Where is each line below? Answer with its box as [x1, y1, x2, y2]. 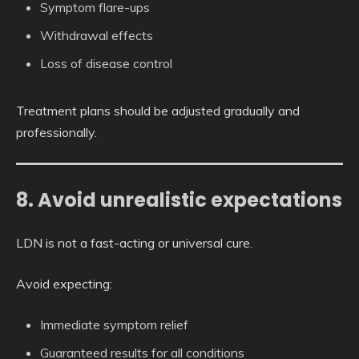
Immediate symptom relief [40, 317, 188, 333]
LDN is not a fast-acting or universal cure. [16, 235, 252, 252]
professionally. [16, 124, 97, 141]
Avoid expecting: [16, 276, 112, 292]
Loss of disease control [40, 55, 172, 72]
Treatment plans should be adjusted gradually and [16, 103, 300, 119]
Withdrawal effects [40, 27, 153, 44]
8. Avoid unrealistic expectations [16, 187, 342, 214]
